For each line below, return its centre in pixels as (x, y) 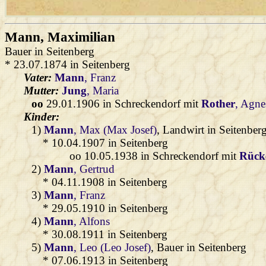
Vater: (39, 77)
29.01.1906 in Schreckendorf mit (123, 103)
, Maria (103, 90)
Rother (218, 103)
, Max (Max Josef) (115, 129)
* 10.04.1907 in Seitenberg (105, 142)
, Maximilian (78, 37)
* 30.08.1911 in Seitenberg (105, 234)
